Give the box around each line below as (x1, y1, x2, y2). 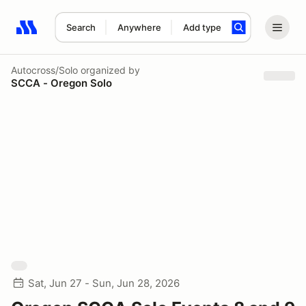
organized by (78, 64, 140, 76)
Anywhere (117, 22, 161, 33)
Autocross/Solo (11, 64, 78, 76)
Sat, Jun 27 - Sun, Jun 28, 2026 (28, 277, 180, 290)
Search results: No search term (16, 28, 175, 42)
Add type (182, 22, 221, 33)
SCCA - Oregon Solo (11, 76, 112, 89)
